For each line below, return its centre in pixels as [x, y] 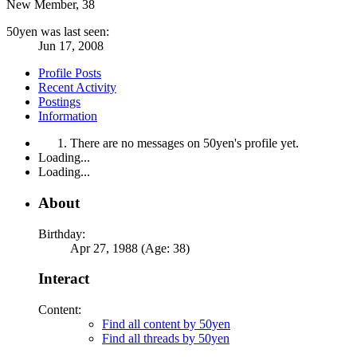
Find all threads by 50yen [166, 339]
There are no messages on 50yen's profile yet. [184, 143]
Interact [64, 279]
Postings [59, 102]
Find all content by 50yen [166, 324]
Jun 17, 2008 [71, 46]
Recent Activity [77, 88]
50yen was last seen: [58, 32]
